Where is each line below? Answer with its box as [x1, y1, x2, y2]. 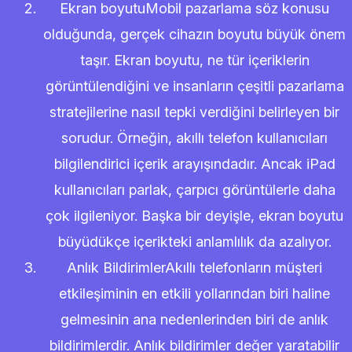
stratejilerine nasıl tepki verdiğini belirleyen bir [49, 104, 339, 120]
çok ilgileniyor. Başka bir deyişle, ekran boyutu [46, 207, 343, 224]
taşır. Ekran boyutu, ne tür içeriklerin [79, 52, 310, 68]
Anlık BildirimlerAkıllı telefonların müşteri [67, 259, 322, 276]
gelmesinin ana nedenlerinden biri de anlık [60, 311, 328, 328]
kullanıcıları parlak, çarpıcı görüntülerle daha [53, 181, 335, 198]
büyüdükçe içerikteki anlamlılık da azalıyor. [57, 233, 332, 250]
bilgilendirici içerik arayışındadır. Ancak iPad [53, 156, 335, 172]
